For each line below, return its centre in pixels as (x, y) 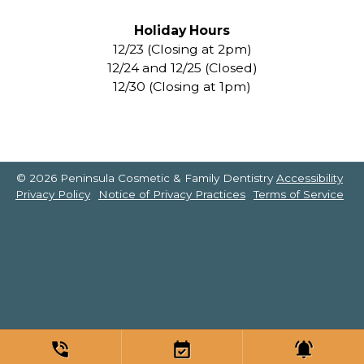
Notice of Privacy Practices (172, 195)
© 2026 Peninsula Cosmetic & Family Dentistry (146, 178)
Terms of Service (299, 195)
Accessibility (310, 178)
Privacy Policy (53, 195)
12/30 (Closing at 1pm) (182, 87)
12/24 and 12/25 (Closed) (182, 68)
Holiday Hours (182, 31)
